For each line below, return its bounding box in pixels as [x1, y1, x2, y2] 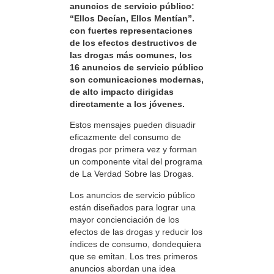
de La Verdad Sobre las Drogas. [70, 169, 194, 179]
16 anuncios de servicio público [70, 62, 204, 73]
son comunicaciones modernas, [70, 75, 204, 85]
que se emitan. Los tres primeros [70, 251, 198, 261]
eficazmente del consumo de [70, 132, 181, 143]
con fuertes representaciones [70, 26, 193, 36]
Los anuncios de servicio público [70, 190, 195, 200]
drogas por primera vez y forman [70, 144, 197, 155]
